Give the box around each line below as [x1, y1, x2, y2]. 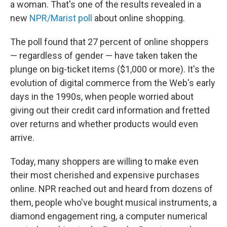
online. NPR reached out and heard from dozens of [10, 183, 213, 194]
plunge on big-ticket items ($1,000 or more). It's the [10, 64, 215, 74]
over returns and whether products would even [10, 119, 198, 129]
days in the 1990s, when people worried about [10, 91, 194, 102]
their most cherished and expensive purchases [10, 170, 200, 180]
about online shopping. [92, 13, 185, 23]
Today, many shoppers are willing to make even [10, 156, 199, 167]
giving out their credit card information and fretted [10, 105, 210, 116]
